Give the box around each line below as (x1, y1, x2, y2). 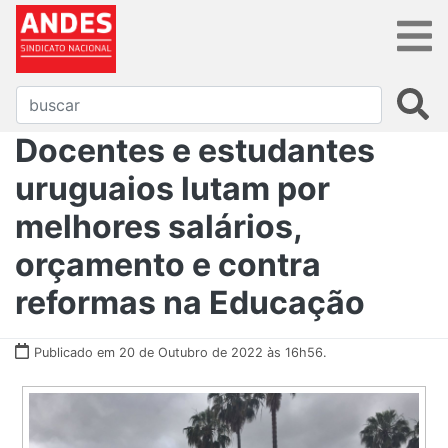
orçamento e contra (15, 244, 321, 284)
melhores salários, (15, 206, 302, 246)
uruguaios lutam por (15, 168, 330, 208)
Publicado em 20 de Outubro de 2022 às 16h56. (34, 344, 327, 360)
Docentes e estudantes (15, 130, 375, 170)
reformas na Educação (15, 282, 365, 322)
